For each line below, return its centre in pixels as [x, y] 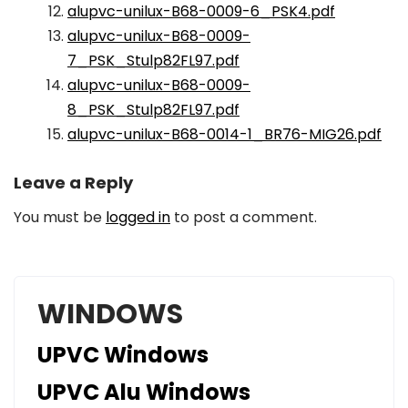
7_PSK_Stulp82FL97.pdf [153, 61]
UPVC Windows [123, 355]
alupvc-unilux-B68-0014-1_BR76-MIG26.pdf [224, 134]
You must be [60, 217]
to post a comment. [244, 217]
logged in [138, 217]
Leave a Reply [73, 183]
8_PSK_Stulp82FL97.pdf [153, 110]
